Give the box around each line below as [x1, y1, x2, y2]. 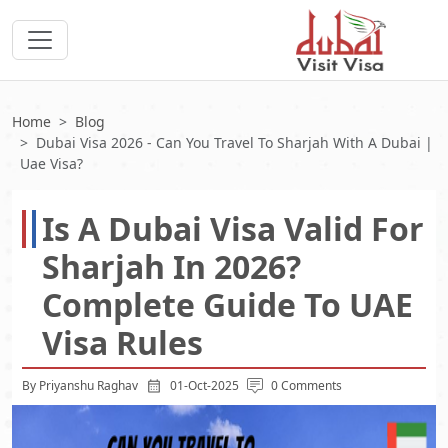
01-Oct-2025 [170, 377, 239, 394]
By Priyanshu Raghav [22, 377, 138, 394]
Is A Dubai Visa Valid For [42, 207, 424, 250]
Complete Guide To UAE [42, 283, 413, 326]
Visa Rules [42, 321, 203, 364]
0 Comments [271, 377, 342, 394]
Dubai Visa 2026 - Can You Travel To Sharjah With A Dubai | [36, 133, 433, 152]
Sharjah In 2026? [42, 245, 301, 288]
